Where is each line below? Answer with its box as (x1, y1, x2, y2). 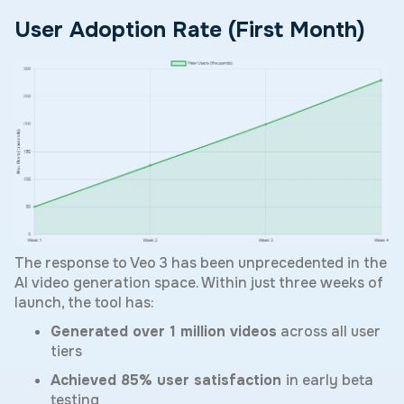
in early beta (286, 371, 373, 390)
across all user (277, 322, 381, 342)
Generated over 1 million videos (50, 322, 277, 342)
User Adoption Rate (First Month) (14, 15, 365, 43)
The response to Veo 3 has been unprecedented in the (14, 253, 387, 273)
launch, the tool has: (14, 293, 154, 313)
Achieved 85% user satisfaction (50, 371, 286, 390)
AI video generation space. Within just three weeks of (14, 273, 383, 293)
